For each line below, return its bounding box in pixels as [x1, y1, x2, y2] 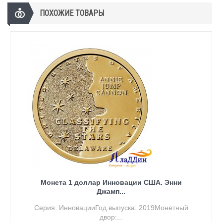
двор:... [99, 213, 123, 221]
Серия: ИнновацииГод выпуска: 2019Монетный [34, 203, 188, 212]
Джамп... [97, 187, 125, 195]
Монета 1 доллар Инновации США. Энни [40, 178, 182, 186]
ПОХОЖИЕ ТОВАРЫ [40, 8, 104, 18]
